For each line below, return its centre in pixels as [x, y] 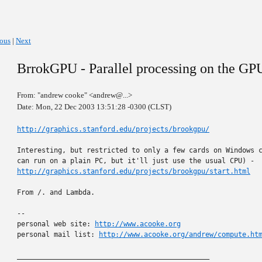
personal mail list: [58, 235]
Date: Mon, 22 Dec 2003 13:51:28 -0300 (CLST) [94, 107]
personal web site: [56, 224]
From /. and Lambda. [56, 192]
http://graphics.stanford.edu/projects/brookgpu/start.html [134, 171]
